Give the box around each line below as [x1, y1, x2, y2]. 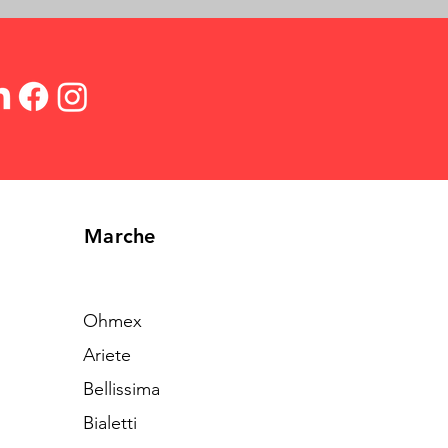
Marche [84, 224, 156, 248]
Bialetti [83, 412, 138, 434]
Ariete [83, 344, 132, 366]
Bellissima [83, 378, 161, 400]
